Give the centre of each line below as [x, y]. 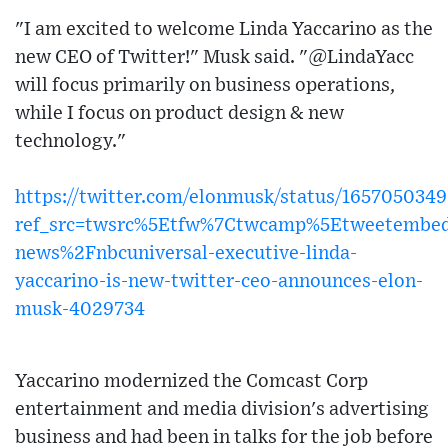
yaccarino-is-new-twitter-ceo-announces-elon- [219, 282]
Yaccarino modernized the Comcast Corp [191, 382]
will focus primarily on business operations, [205, 86]
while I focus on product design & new [179, 114]
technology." [70, 142]
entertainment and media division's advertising [222, 410]
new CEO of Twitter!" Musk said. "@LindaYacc [214, 58]
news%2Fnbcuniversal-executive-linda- [186, 254]
